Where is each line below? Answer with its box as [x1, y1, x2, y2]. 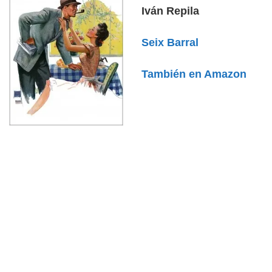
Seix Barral [141, 36, 199, 49]
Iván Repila [141, 5, 200, 18]
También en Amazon [141, 68, 247, 81]
